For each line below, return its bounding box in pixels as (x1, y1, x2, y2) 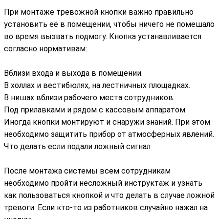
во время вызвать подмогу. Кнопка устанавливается (4, 32, 201, 41)
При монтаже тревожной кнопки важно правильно (4, 7, 194, 17)
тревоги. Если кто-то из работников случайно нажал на (4, 203, 208, 212)
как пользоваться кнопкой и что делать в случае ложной (4, 191, 215, 200)
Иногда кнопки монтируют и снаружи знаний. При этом (4, 117, 210, 127)
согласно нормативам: (4, 44, 87, 53)
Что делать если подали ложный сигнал (4, 142, 151, 151)
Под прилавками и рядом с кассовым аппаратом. (4, 105, 187, 114)
